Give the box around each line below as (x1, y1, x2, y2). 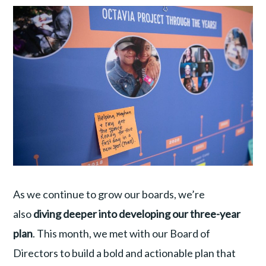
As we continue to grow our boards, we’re (13, 188, 205, 201)
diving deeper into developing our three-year (33, 207, 241, 221)
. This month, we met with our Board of (33, 227, 211, 240)
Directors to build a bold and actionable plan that (13, 246, 236, 260)
